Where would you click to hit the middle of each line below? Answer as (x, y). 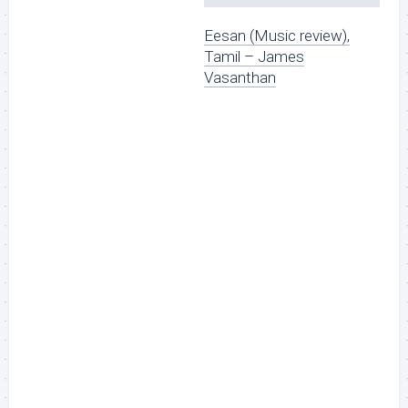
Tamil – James (254, 57)
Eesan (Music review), (277, 36)
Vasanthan (240, 78)
